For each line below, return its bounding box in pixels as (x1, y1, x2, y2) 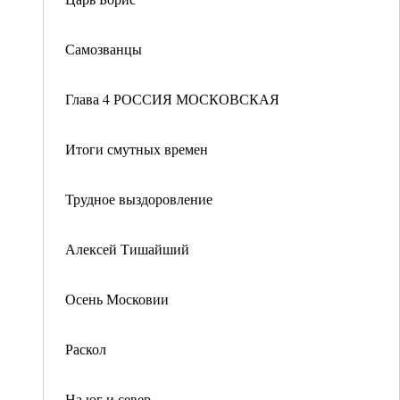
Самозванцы (65, 39, 142, 58)
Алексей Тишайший (65, 239, 189, 258)
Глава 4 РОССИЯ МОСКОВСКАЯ (65, 89, 279, 108)
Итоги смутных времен (65, 139, 208, 158)
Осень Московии (65, 289, 169, 308)
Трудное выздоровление (65, 189, 212, 208)
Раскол (65, 339, 106, 358)
